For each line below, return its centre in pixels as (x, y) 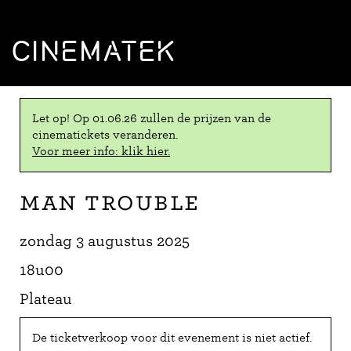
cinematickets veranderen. (105, 135)
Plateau (46, 299)
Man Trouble (110, 201)
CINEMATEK (94, 51)
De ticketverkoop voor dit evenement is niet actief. (172, 338)
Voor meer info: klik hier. (101, 151)
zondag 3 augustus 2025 (105, 241)
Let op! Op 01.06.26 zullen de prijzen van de (152, 118)
